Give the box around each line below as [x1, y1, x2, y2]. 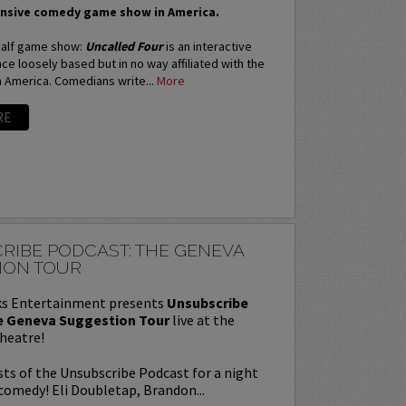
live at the [169, 310, 235, 329]
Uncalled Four [84, 38, 163, 55]
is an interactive [162, 38, 252, 55]
